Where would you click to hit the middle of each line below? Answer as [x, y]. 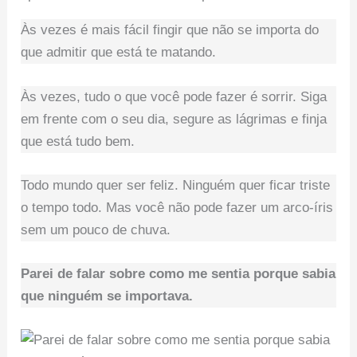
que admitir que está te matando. [119, 53]
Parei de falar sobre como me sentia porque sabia [178, 273]
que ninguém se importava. [107, 296]
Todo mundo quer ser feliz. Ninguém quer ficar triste [176, 185]
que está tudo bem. [78, 141]
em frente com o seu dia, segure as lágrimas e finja [174, 119]
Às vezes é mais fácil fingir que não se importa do [170, 30]
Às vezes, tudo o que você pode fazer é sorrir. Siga [174, 96]
